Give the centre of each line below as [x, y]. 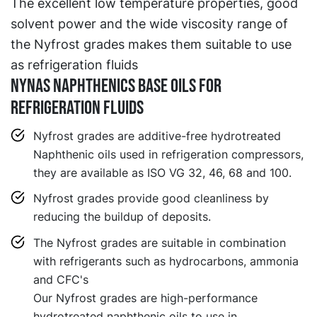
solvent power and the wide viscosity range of [149, 24]
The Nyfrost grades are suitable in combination [160, 242]
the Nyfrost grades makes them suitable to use [151, 44]
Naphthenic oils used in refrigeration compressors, [168, 154]
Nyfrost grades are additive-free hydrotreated [157, 136]
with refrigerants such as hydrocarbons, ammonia [166, 261]
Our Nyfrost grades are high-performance [145, 298]
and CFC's [61, 279]
